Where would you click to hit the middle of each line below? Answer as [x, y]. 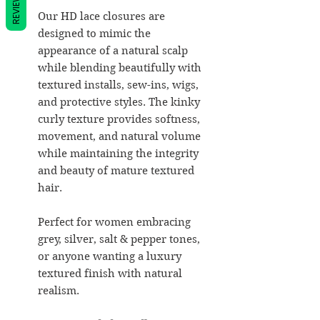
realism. [59, 290]
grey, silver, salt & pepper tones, [119, 239]
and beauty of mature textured [116, 170]
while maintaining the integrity [118, 153]
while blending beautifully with [120, 67]
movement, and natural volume [119, 136]
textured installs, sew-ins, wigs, [118, 85]
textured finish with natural [110, 273]
